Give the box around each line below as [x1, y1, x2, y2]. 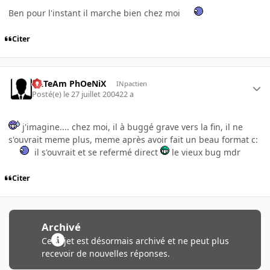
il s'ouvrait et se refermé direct [32, 146, 160, 158]
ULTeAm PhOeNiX [32, 77, 107, 89]
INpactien [116, 78, 147, 88]
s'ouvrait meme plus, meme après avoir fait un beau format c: [8, 133, 258, 145]
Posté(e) [32, 89, 64, 99]
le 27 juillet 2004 [63, 89, 120, 99]
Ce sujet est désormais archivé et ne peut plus [41, 235, 229, 247]
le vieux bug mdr [169, 146, 240, 158]
